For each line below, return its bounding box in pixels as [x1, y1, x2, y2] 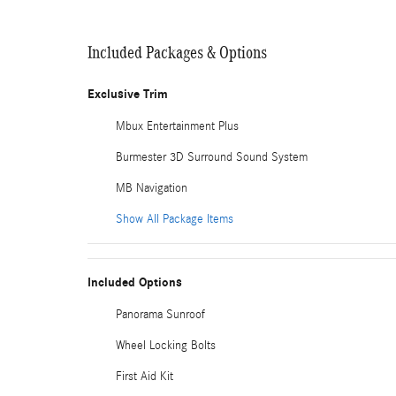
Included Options [88, 274, 182, 290]
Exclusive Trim [88, 86, 168, 102]
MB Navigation [116, 180, 187, 195]
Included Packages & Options [88, 42, 267, 62]
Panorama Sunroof [116, 307, 205, 322]
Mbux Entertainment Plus [116, 118, 239, 133]
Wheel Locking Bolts [116, 338, 216, 353]
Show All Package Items [116, 211, 233, 226]
